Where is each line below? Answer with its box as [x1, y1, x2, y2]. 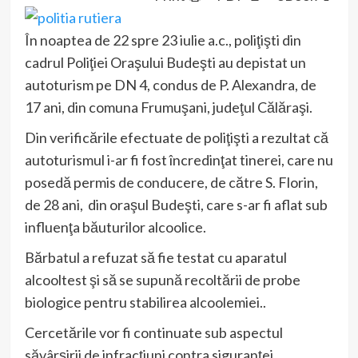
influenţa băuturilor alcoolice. [24, 218, 206, 236]
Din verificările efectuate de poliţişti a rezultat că [24, 129, 328, 146]
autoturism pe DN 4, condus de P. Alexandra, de [24, 76, 316, 93]
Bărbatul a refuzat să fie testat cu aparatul [24, 249, 287, 266]
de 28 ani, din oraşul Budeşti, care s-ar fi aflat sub [24, 196, 328, 213]
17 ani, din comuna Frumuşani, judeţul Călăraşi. [24, 98, 312, 116]
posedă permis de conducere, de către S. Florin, [24, 173, 318, 191]
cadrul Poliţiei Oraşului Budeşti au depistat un [24, 54, 306, 71]
